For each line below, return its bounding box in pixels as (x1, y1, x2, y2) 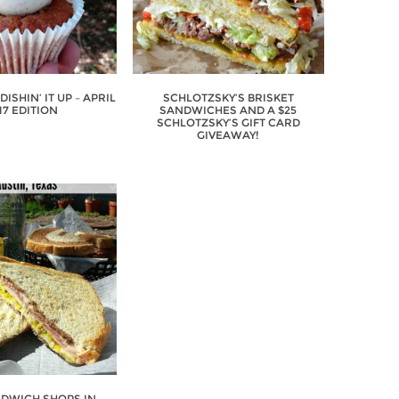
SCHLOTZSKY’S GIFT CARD (156, 116, 300, 130)
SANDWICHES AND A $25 (159, 103, 297, 118)
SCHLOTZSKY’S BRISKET (162, 91, 294, 105)
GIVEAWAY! (197, 128, 260, 142)
